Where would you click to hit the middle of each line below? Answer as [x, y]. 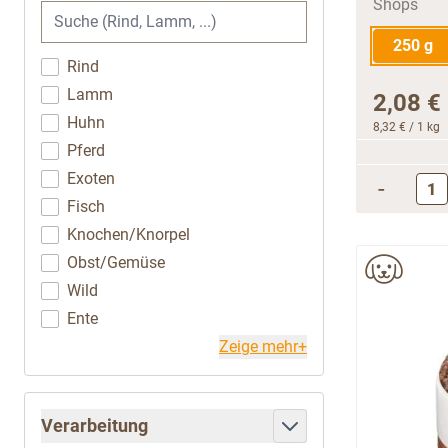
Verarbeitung [94, 426]
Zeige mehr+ [263, 347]
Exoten [91, 179]
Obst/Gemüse [116, 263]
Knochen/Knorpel [128, 235]
